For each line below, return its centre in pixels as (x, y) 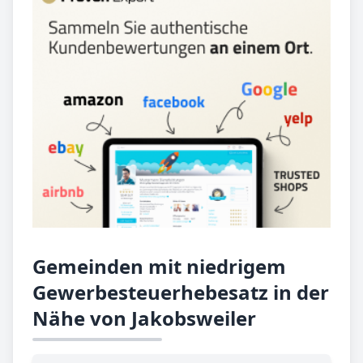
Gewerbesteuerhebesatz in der (181, 293)
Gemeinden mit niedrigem (159, 267)
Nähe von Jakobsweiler (144, 318)
